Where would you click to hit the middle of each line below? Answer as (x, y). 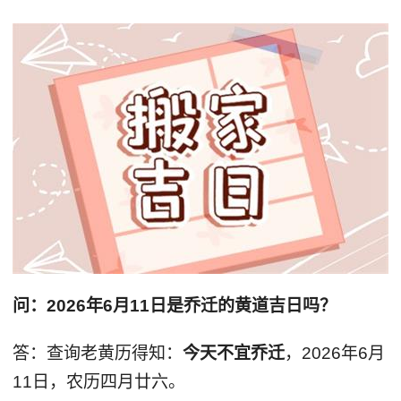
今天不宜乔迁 (233, 353)
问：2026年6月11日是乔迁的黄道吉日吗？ (174, 306)
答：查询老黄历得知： (97, 353)
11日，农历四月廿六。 (98, 381)
